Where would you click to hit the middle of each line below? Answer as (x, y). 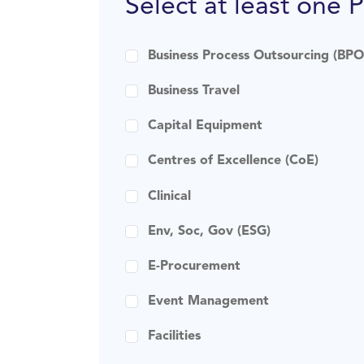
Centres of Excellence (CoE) (233, 161)
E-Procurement (194, 266)
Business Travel (194, 91)
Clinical (169, 196)
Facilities (174, 337)
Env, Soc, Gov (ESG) (209, 231)
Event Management (208, 302)
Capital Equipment (205, 126)
